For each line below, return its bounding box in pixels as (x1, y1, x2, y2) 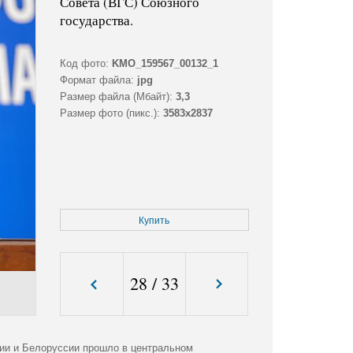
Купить (139, 215, 170, 227)
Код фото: (59, 58, 109, 70)
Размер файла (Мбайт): (59, 91, 173, 103)
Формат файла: (59, 74, 134, 87)
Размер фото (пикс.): (59, 107, 160, 120)
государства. (59, 11, 133, 30)
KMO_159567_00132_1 (111, 58, 218, 70)
